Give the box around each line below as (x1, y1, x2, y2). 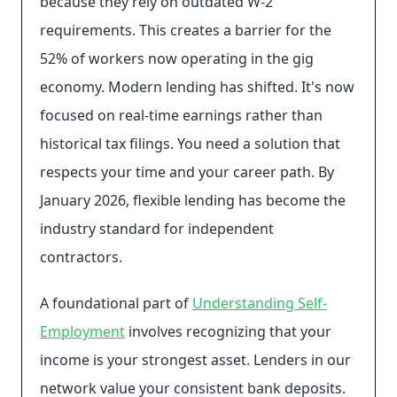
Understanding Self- (192, 293, 327, 313)
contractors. (40, 247, 122, 267)
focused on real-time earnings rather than (40, 105, 323, 125)
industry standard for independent (40, 219, 274, 238)
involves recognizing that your (125, 322, 331, 341)
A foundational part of (40, 293, 192, 313)
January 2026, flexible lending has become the (40, 191, 346, 210)
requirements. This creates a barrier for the (40, 20, 331, 40)
